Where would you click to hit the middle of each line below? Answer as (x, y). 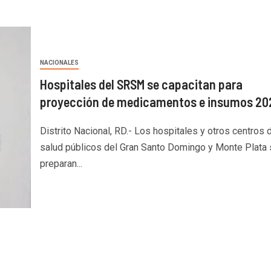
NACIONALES (59, 63)
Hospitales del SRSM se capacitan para (141, 84)
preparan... (61, 164)
